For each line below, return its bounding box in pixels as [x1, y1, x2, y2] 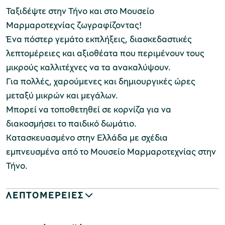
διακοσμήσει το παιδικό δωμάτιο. [6, 117, 137, 130]
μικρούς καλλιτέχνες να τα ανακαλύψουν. [6, 61, 171, 73]
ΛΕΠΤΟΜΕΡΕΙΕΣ [6, 189, 84, 201]
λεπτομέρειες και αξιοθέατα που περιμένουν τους [6, 47, 204, 59]
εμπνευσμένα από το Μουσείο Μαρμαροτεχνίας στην [6, 145, 216, 158]
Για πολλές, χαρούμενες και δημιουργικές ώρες [6, 75, 195, 87]
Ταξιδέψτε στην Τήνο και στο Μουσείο [6, 5, 154, 17]
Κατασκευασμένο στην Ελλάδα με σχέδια [6, 131, 168, 144]
